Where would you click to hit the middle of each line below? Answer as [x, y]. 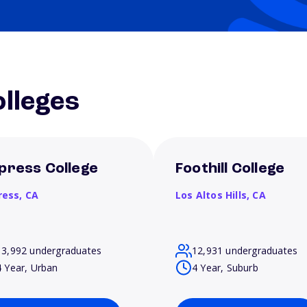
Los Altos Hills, [214, 195]
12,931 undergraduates [245, 250]
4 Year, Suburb [225, 267]
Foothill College [230, 169]
